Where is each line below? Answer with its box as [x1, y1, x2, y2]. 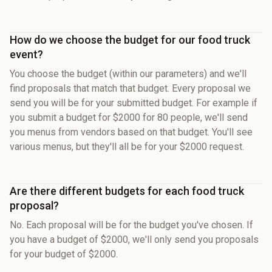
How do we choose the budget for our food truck [10, 33, 250, 46]
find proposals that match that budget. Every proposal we [10, 82, 251, 94]
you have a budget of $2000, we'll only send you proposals [10, 233, 259, 245]
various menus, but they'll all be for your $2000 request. [10, 140, 244, 152]
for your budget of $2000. [10, 248, 118, 260]
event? [10, 47, 43, 61]
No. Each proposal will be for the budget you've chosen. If [10, 219, 253, 231]
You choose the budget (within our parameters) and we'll [10, 67, 246, 80]
